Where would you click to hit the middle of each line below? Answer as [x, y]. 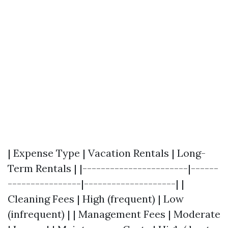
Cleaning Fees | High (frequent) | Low [96, 199]
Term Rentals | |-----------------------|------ [113, 168]
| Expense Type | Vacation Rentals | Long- [107, 153]
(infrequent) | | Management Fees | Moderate [114, 214]
